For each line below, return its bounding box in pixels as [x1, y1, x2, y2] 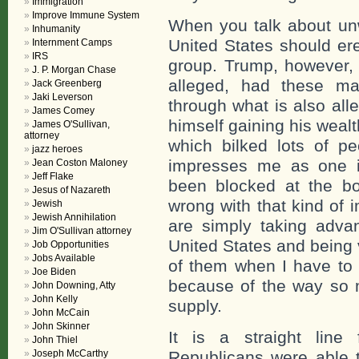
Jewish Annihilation [32, 212, 116, 223]
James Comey [32, 105, 95, 116]
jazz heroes [32, 143, 83, 155]
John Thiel [32, 334, 78, 345]
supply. [168, 296, 222, 315]
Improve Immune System [32, 10, 139, 21]
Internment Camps [32, 37, 112, 48]
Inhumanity [32, 23, 80, 34]
